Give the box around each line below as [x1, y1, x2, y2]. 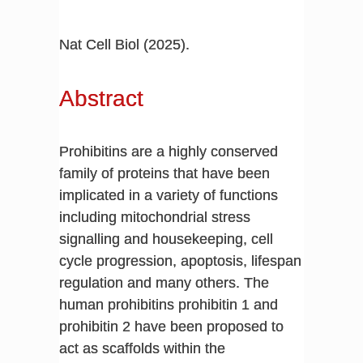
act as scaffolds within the [58, 340, 225, 357]
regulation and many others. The [58, 274, 269, 291]
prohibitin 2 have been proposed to [58, 318, 284, 335]
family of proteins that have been [58, 164, 270, 181]
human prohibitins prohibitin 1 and [58, 296, 278, 313]
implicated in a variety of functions [58, 186, 278, 203]
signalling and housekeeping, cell [58, 230, 273, 247]
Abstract [58, 85, 143, 111]
